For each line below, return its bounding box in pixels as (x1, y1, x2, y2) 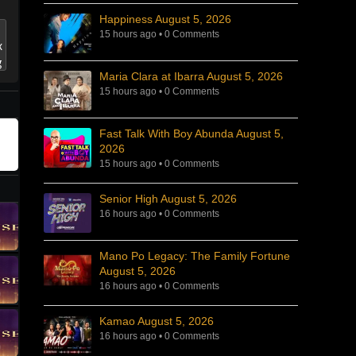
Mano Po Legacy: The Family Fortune (99, 250, 290, 262)
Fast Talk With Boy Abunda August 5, (99, 127, 284, 140)
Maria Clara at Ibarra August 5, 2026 (99, 70, 283, 83)
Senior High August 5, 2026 (99, 192, 237, 205)
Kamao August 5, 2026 (99, 315, 214, 327)
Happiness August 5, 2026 (99, 13, 231, 25)
